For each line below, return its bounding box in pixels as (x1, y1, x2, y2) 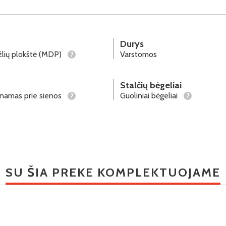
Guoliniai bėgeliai (120, 90, 180, 100)
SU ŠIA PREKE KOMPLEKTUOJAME (6, 164, 220, 180)
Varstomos (120, 49, 157, 59)
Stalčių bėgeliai (120, 79, 182, 91)
